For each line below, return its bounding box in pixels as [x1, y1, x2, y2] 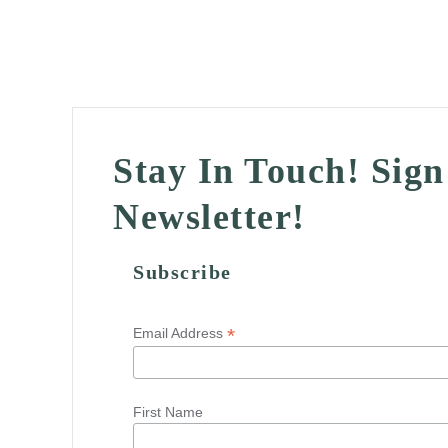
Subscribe [133, 262, 232, 283]
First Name [133, 403, 203, 420]
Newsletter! [113, 197, 306, 237]
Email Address [133, 325, 227, 341]
